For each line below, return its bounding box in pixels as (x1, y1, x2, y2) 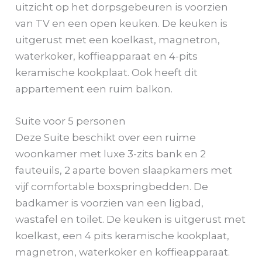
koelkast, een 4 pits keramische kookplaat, (15, 229, 230, 242)
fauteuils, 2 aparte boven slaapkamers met (15, 164, 233, 176)
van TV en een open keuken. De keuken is (15, 17, 228, 29)
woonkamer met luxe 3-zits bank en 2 (15, 147, 206, 160)
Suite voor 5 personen (15, 115, 126, 127)
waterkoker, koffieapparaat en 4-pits (15, 50, 198, 62)
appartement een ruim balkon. (15, 82, 173, 95)
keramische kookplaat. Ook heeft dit (15, 66, 198, 78)
